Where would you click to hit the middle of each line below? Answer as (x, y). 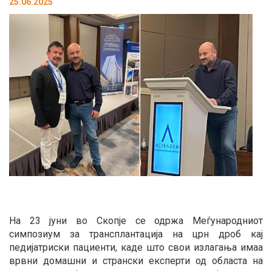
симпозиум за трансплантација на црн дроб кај (136, 234)
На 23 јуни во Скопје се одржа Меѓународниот (136, 221)
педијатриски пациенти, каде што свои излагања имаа (136, 248)
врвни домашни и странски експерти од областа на (136, 261)
